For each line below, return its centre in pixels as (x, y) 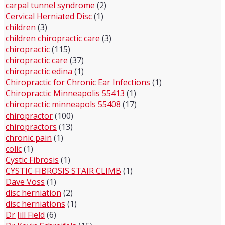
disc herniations (35, 204)
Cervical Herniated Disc (49, 16)
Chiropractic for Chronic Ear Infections (78, 82)
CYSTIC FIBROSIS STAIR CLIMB (63, 171)
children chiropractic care (53, 38)
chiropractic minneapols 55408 (63, 104)
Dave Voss (25, 182)
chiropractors (31, 127)
